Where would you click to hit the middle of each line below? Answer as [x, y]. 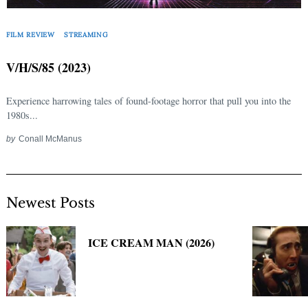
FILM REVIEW [31, 34]
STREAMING [86, 34]
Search [49, 16]
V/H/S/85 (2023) [48, 68]
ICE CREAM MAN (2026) [152, 243]
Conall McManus [50, 139]
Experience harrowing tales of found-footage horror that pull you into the [148, 101]
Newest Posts [51, 203]
